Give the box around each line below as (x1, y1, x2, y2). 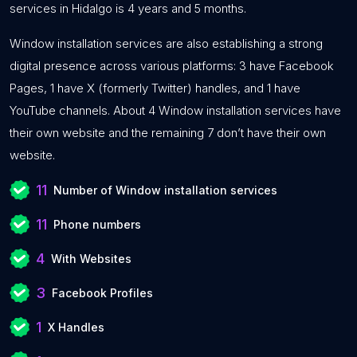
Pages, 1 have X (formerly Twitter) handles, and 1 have (10, 80, 300, 96)
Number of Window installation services (53, 183, 277, 197)
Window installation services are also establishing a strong (10, 36, 323, 51)
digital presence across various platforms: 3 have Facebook (10, 58, 334, 73)
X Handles (48, 320, 104, 334)
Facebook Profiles (52, 286, 153, 300)
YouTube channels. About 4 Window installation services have (10, 103, 341, 118)
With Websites (51, 252, 131, 265)
